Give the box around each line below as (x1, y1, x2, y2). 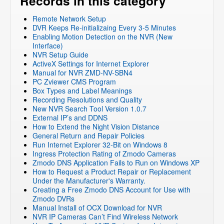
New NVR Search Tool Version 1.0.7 (32, 103, 146, 114)
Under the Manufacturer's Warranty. (32, 175, 145, 186)
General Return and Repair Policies (32, 130, 144, 141)
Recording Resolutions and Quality (32, 94, 142, 105)
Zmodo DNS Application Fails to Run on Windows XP (32, 157, 199, 168)
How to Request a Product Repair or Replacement (32, 166, 191, 177)
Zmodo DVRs (32, 193, 74, 204)
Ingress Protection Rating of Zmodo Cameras (32, 148, 176, 159)
